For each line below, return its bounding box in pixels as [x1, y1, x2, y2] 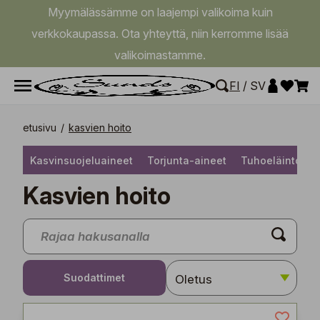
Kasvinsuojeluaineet [30, 154, 133, 166]
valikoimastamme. [114, 48, 206, 62]
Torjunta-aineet [147, 154, 226, 166]
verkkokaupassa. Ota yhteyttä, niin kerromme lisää [31, 26, 289, 41]
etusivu [23, 121, 56, 134]
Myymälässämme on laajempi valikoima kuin [47, 5, 273, 19]
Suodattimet [64, 271, 126, 284]
